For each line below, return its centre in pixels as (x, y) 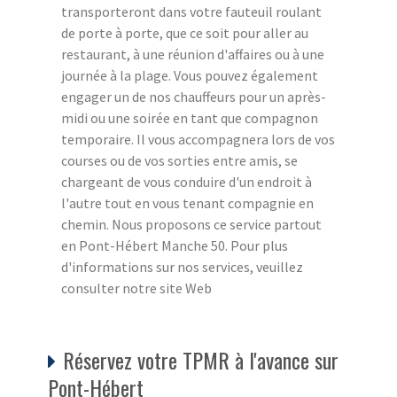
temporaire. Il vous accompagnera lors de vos (198, 140)
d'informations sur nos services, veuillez (182, 267)
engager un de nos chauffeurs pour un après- (194, 97)
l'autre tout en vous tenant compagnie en (187, 203)
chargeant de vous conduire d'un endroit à (187, 182)
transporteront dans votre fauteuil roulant (191, 12)
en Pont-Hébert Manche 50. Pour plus (175, 246)
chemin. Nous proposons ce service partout (191, 225)
